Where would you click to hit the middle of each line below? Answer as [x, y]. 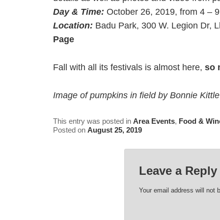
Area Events [154, 121]
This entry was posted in [93, 121]
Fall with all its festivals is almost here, [129, 68]
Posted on [70, 130]
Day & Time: [78, 12]
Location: [73, 25]
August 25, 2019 [114, 130]
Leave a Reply [178, 171]
